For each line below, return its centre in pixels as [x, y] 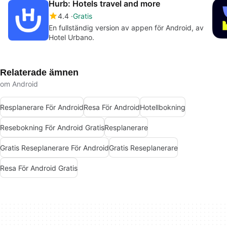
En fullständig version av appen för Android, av [126, 28]
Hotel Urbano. [71, 37]
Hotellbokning [163, 107]
